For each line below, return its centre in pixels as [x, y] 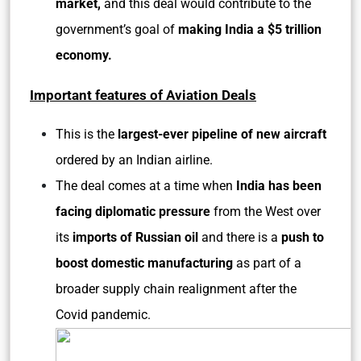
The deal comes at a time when [146, 186]
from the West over [266, 212]
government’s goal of [117, 29]
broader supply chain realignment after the [176, 289]
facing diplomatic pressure [133, 212]
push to [303, 237]
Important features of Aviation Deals [143, 95]
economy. [84, 55]
